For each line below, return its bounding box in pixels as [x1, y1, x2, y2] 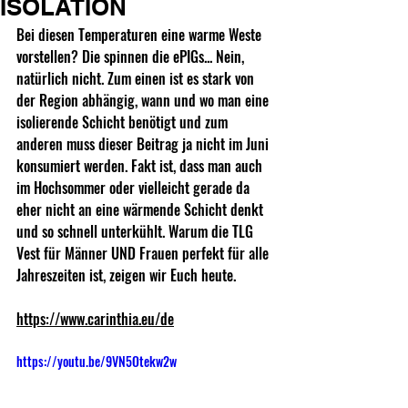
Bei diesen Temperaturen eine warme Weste [16, 24, 265, 46]
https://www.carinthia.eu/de [16, 308, 174, 331]
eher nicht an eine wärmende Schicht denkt [16, 199, 267, 221]
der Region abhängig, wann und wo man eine [16, 89, 272, 112]
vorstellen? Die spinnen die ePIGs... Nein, [16, 46, 248, 68]
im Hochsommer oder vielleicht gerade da [16, 177, 253, 199]
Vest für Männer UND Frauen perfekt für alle [16, 242, 272, 265]
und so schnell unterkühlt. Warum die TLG [16, 220, 257, 243]
